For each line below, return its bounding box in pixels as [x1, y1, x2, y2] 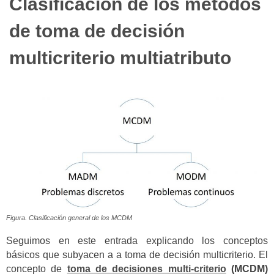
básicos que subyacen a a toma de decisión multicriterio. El [6, 249, 268, 260]
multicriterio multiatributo [9, 48, 231, 68]
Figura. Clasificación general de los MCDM [6, 214, 132, 222]
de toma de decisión [9, 21, 185, 42]
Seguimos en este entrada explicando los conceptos [6, 235, 268, 246]
